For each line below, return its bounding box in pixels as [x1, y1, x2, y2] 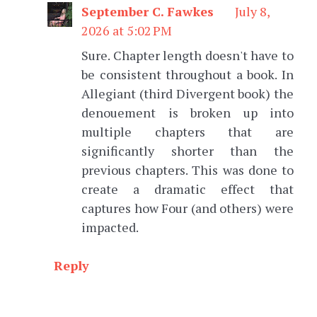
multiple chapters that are [81, 123, 294, 141]
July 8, [235, 3, 270, 21]
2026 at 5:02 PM [81, 22, 172, 40]
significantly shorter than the [81, 142, 294, 160]
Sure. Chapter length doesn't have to [81, 47, 294, 64]
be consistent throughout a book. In [81, 66, 294, 83]
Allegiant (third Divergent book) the [81, 85, 294, 103]
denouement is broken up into [81, 104, 294, 122]
